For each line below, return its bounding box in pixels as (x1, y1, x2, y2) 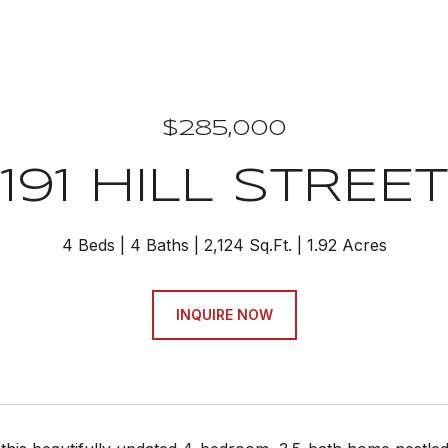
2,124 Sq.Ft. (203, 235, 292, 255)
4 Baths (129, 235, 189, 255)
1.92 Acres (306, 235, 387, 255)
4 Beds (61, 235, 115, 255)
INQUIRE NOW (175, 306, 273, 323)
